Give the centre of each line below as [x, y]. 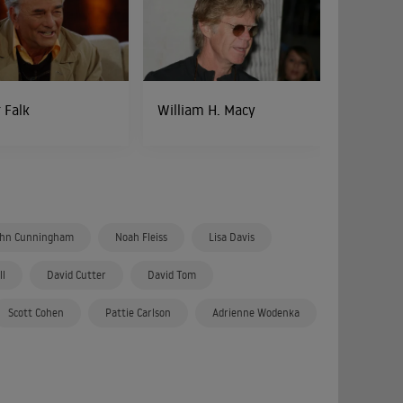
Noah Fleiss [141, 237]
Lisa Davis [232, 237]
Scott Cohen [36, 313]
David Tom [172, 275]
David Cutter [76, 275]
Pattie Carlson [138, 313]
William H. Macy [207, 110]
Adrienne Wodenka [256, 313]
